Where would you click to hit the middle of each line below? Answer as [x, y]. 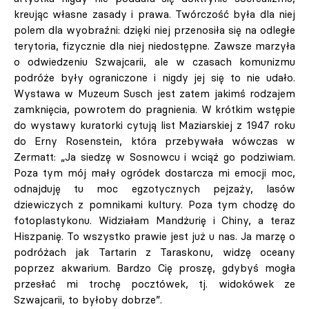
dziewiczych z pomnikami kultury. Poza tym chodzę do [154, 205]
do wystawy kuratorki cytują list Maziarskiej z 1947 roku [154, 126]
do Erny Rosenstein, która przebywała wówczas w [154, 141]
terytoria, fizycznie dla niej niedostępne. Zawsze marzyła [154, 46]
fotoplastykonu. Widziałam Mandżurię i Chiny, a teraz [154, 221]
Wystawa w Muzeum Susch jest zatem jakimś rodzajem [154, 94]
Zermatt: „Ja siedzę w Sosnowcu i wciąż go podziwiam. [154, 157]
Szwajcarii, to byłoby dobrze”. [88, 300]
